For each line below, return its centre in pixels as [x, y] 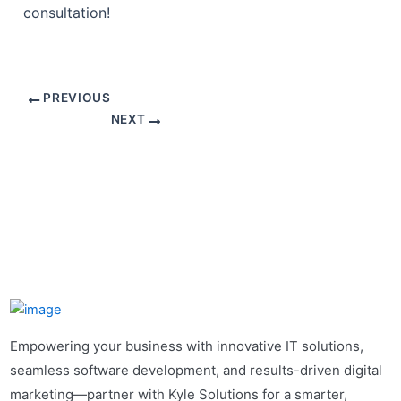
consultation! [66, 13]
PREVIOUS [75, 97]
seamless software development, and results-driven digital [196, 370]
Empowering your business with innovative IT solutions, [186, 346]
